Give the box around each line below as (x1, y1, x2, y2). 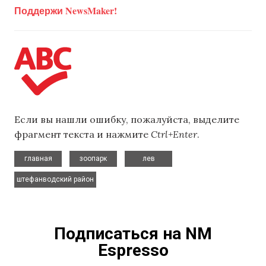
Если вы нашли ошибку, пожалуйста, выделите (14, 113, 239, 126)
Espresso (97, 240, 169, 260)
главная (24, 154, 52, 163)
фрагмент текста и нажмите (14, 128, 151, 141)
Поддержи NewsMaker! (14, 3, 117, 17)
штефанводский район (17, 175, 94, 183)
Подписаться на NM (54, 223, 212, 243)
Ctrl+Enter (151, 128, 197, 141)
